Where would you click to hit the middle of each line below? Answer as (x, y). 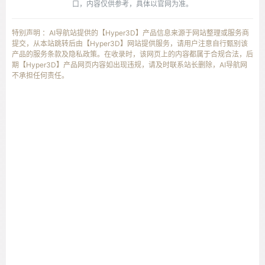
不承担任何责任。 (40, 75)
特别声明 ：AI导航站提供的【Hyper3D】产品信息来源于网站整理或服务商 (130, 33)
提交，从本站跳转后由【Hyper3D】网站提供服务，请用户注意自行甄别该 (130, 43)
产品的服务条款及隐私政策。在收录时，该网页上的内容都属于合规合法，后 (132, 54)
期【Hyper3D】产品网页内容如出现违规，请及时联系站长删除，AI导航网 (130, 65)
